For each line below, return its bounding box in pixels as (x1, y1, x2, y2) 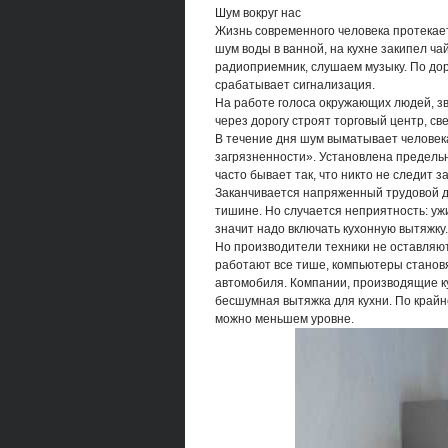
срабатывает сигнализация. (214, 77, 375, 92)
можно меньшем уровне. (214, 311, 354, 326)
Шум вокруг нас (214, 5, 301, 20)
